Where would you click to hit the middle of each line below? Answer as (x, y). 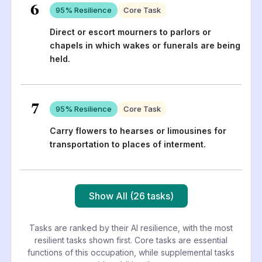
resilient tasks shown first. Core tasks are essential (131, 240)
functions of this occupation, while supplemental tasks (131, 252)
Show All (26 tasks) (131, 196)
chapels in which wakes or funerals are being (145, 45)
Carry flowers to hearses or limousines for (138, 130)
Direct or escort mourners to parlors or (130, 32)
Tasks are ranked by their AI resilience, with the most (131, 227)
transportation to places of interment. (127, 144)
